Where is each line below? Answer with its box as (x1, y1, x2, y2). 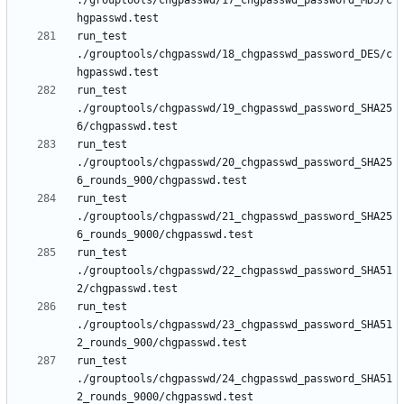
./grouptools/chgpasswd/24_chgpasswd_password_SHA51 (77, 372, 392, 386)
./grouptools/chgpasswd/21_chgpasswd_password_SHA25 (77, 210, 392, 224)
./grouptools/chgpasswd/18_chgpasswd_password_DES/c (77, 48, 392, 61)
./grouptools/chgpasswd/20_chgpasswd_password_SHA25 (77, 156, 392, 170)
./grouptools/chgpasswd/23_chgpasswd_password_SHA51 (77, 318, 392, 332)
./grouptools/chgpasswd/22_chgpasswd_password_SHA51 (77, 264, 392, 278)
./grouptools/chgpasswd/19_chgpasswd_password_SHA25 (77, 102, 392, 115)
